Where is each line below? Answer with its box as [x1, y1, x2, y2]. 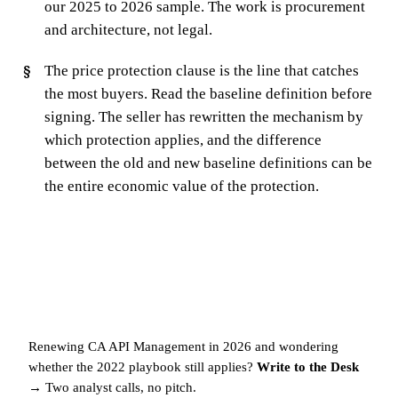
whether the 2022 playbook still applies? [28, 359, 257, 374]
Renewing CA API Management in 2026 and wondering [28, 338, 338, 354]
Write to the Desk [257, 359, 359, 374]
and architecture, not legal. [44, 20, 212, 38]
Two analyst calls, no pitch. [42, 379, 196, 394]
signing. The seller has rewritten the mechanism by [44, 107, 363, 125]
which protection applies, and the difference [44, 131, 322, 148]
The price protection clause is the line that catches [44, 61, 359, 79]
